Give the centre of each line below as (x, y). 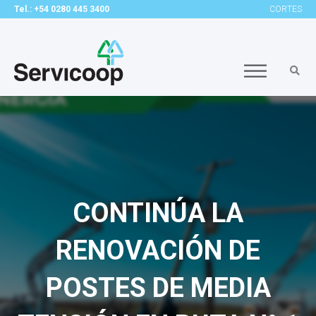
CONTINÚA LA (158, 213)
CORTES (285, 9)
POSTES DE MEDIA (158, 288)
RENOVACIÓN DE (158, 250)
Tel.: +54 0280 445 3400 (62, 9)
